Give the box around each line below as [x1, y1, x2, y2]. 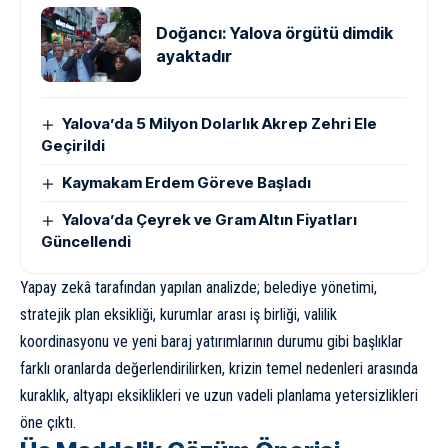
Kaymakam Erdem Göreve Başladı [62, 173, 312, 192]
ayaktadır [156, 45, 232, 66]
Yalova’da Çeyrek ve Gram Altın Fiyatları [62, 210, 358, 229]
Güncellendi [41, 232, 131, 251]
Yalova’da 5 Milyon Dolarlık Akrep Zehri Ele [62, 114, 378, 133]
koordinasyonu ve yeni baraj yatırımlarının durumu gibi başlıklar [20, 332, 403, 351]
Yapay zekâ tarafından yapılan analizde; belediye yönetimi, [20, 278, 377, 297]
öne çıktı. [20, 413, 76, 432]
